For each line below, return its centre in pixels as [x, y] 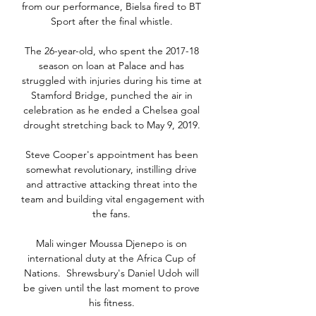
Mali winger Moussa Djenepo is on [111, 244]
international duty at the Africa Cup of [111, 259]
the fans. [113, 214]
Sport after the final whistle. [113, 22]
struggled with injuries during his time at [111, 81]
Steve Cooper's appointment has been [111, 155]
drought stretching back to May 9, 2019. [113, 125]
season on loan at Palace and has [111, 66]
